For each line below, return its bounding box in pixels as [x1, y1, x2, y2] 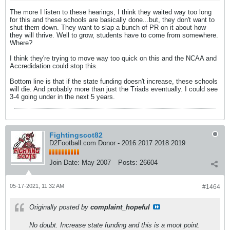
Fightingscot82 [49, 131, 103, 139]
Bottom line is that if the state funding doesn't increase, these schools [10, 78, 218, 85]
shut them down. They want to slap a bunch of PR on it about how [10, 24, 206, 31]
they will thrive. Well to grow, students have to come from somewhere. [10, 31, 218, 39]
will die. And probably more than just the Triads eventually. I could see [10, 85, 218, 93]
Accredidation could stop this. [10, 62, 98, 70]
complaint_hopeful [90, 203, 150, 211]
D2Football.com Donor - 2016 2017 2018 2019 [49, 139, 185, 147]
